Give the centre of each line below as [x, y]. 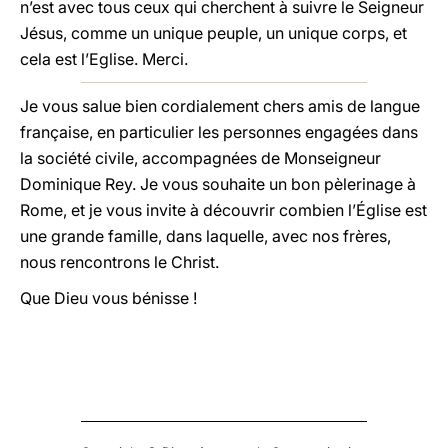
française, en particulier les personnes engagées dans [219, 132]
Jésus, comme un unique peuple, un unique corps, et [213, 33]
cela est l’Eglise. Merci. [104, 59]
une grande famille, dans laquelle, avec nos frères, [205, 236]
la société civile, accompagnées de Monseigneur [200, 158]
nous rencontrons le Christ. [119, 262]
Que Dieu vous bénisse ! [108, 298]
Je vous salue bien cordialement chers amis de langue [220, 106]
